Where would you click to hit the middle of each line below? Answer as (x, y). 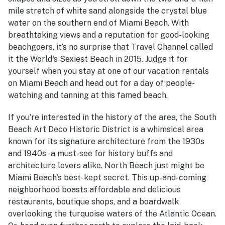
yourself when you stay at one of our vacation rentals (108, 71)
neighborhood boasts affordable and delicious (94, 189)
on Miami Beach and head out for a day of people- (101, 83)
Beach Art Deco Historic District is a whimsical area (106, 129)
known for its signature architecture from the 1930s (106, 141)
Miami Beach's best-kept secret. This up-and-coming (107, 177)
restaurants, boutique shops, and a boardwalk (93, 201)
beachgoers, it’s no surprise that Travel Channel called (110, 47)
